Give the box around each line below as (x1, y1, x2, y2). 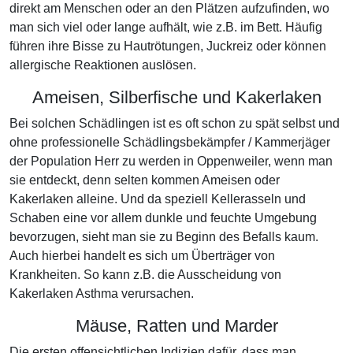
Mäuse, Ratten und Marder (75, 316, 278, 336)
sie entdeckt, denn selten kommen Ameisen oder (9, 173, 280, 187)
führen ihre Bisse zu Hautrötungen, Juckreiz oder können (9, 39, 326, 53)
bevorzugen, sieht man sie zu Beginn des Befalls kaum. (9, 230, 318, 243)
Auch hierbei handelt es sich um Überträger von (9, 249, 275, 262)
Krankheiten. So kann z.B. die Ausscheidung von (9, 268, 281, 281)
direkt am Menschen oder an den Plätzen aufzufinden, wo (9, 2, 329, 15)
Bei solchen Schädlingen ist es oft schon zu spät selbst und (9, 117, 340, 130)
